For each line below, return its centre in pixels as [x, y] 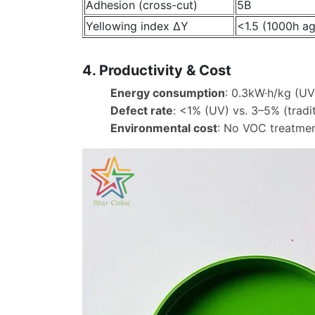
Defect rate [142, 110]
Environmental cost [164, 128]
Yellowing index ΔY [137, 26]
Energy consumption [168, 92]
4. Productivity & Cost [157, 70]
